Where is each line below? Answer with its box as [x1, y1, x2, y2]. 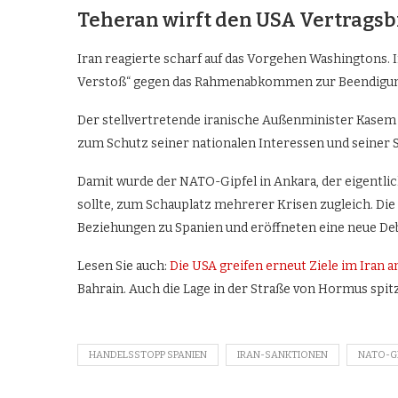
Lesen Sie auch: [77, 258, 170, 274]
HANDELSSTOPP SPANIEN [89, 348, 207, 361]
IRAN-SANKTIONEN [237, 348, 328, 361]
